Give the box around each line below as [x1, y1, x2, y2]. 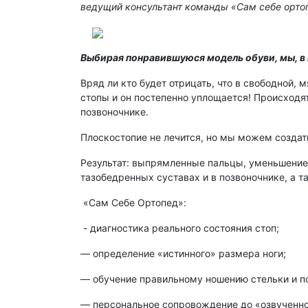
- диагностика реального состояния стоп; [80, 222, 279, 234]
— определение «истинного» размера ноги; [80, 247, 286, 260]
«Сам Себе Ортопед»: [80, 197, 186, 209]
